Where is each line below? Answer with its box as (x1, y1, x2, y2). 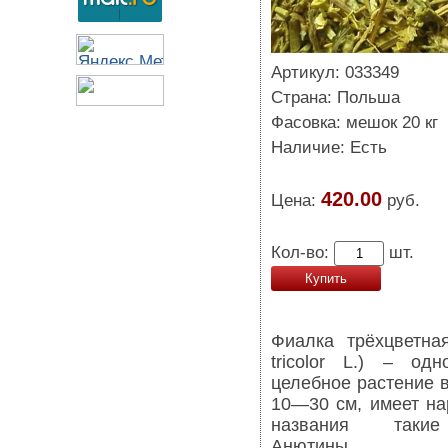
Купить (305, 271, 347, 286)
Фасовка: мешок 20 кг (271, 113, 438, 132)
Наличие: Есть (271, 138, 387, 157)
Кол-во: (271, 243, 334, 262)
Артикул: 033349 (271, 63, 399, 82)
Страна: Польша (271, 88, 400, 107)
